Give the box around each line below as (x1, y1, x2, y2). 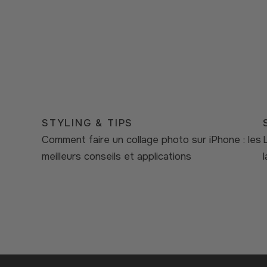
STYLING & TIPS (42, 116, 133, 129)
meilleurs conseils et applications (42, 150, 191, 163)
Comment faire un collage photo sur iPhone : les (42, 133, 261, 146)
